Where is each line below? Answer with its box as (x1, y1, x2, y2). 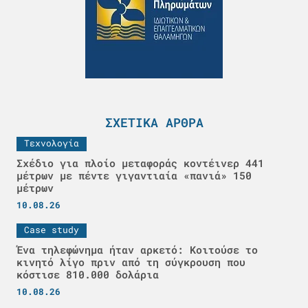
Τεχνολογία (24, 136, 79, 149)
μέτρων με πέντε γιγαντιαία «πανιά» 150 (16, 168, 252, 182)
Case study (24, 223, 79, 236)
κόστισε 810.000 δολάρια (16, 267, 159, 281)
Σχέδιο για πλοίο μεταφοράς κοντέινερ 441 (16, 155, 264, 170)
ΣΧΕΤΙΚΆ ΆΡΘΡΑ (104, 113, 203, 131)
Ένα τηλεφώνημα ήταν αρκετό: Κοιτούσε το (16, 242, 258, 256)
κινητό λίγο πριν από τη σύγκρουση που (16, 254, 245, 269)
